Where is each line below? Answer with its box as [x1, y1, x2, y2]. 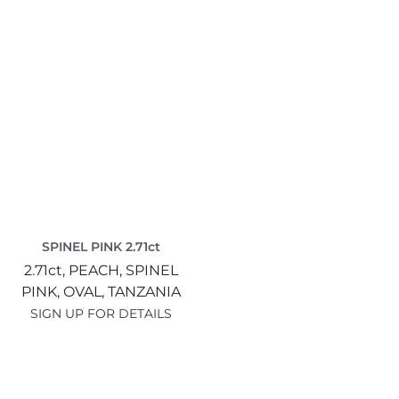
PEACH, [68, 261, 126, 279]
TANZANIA [107, 282, 181, 300]
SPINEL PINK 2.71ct [41, 238, 160, 255]
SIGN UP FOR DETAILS [29, 305, 172, 322]
